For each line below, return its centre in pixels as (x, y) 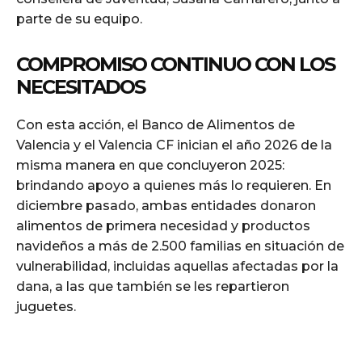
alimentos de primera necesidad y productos (163, 225)
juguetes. (46, 306)
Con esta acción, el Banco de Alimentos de (156, 124)
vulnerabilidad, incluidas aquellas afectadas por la (177, 266)
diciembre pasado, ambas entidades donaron (166, 205)
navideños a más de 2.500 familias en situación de (180, 246)
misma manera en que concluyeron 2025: (150, 165)
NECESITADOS (80, 86)
